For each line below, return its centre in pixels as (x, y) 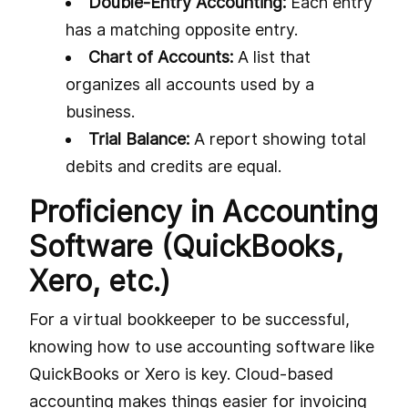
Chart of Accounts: (161, 56)
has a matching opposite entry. (182, 29)
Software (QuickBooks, (186, 246)
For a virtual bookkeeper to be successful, (189, 319)
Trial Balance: (139, 138)
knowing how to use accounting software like (202, 346)
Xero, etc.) (100, 280)
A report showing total (278, 138)
